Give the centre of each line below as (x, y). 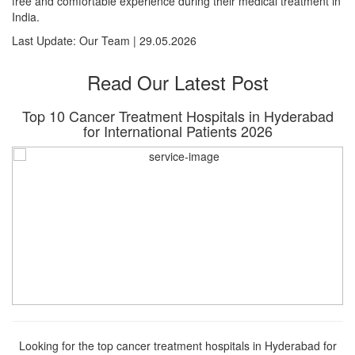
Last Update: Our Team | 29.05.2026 (104, 40)
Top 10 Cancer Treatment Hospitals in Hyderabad (177, 115)
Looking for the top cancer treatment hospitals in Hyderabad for (177, 345)
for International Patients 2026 (177, 130)
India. (26, 16)
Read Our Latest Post (177, 82)
